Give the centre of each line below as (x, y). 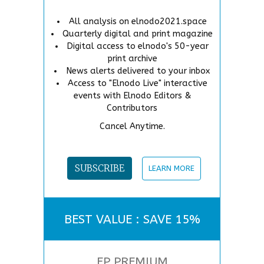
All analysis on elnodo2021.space (138, 21)
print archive (132, 58)
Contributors (132, 108)
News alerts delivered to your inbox (138, 71)
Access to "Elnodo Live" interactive (138, 83)
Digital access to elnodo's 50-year (138, 46)
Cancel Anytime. (132, 127)
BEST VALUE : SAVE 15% (132, 220)
